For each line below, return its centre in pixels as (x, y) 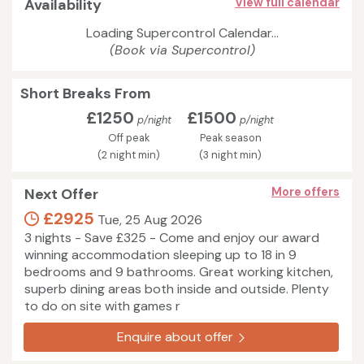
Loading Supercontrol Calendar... (182, 33)
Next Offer (61, 195)
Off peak (129, 138)
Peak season (230, 138)
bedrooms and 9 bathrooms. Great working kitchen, (179, 272)
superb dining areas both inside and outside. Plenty (177, 289)
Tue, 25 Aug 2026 (148, 220)
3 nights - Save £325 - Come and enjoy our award (172, 238)
